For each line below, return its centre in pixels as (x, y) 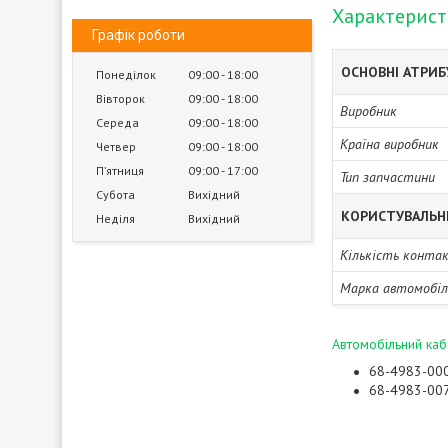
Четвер (116, 146)
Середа (117, 122)
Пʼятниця (120, 170)
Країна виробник (389, 144)
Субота (115, 194)
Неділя (115, 218)
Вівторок (120, 98)
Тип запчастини (387, 177)
